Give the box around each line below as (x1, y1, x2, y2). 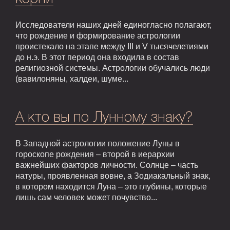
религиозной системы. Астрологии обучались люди (15, 64, 210, 73)
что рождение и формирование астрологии (15, 31, 180, 41)
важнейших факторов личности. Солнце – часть (15, 161, 198, 170)
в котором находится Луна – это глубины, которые (15, 182, 207, 191)
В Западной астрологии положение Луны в (15, 139, 180, 148)
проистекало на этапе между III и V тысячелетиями (15, 42, 208, 51)
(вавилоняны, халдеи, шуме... (15, 74, 128, 84)
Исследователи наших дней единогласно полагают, (15, 21, 212, 30)
